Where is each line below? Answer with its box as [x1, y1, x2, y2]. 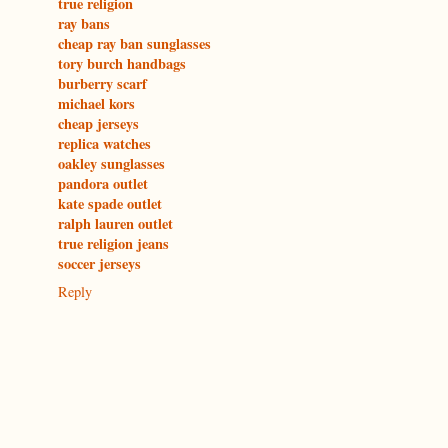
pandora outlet [58, 173, 148, 195]
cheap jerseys [58, 113, 139, 135]
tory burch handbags [58, 53, 186, 75]
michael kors [58, 93, 135, 115]
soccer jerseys [58, 253, 141, 275]
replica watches [58, 133, 151, 155]
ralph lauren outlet [58, 213, 173, 235]
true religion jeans [58, 233, 169, 255]
